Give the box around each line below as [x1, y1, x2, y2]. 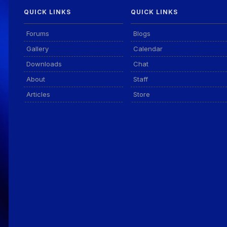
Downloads [26, 60, 62, 68]
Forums [26, 29, 49, 37]
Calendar [133, 45, 163, 53]
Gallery [26, 45, 49, 53]
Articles [26, 90, 50, 98]
